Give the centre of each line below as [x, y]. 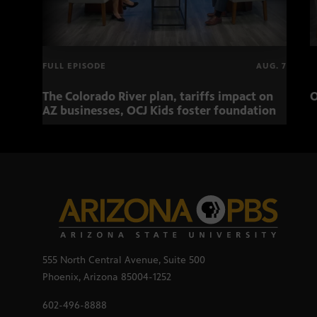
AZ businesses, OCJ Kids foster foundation [159, 111]
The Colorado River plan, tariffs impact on [158, 97]
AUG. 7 [271, 66]
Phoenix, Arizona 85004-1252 [107, 277]
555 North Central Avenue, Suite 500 [124, 260]
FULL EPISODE [74, 66]
